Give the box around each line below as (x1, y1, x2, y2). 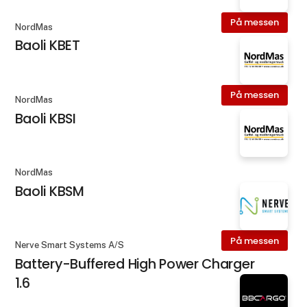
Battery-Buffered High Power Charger (14, 254, 255, 273)
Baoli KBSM (14, 181, 84, 201)
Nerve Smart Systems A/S (14, 240, 124, 251)
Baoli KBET (14, 36, 80, 56)
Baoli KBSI (14, 108, 76, 128)
